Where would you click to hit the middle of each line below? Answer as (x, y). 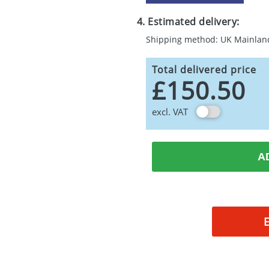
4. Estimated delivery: (188, 22)
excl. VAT (170, 112)
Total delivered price (204, 70)
